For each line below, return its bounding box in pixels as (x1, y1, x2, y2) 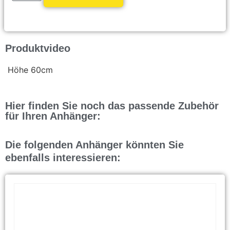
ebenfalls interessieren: (5, 151, 121, 163)
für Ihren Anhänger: (5, 110, 101, 122)
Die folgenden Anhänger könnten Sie (5, 139, 184, 150)
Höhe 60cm (5, 65, 53, 75)
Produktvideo (5, 43, 70, 54)
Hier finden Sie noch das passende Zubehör (5, 100, 219, 112)
